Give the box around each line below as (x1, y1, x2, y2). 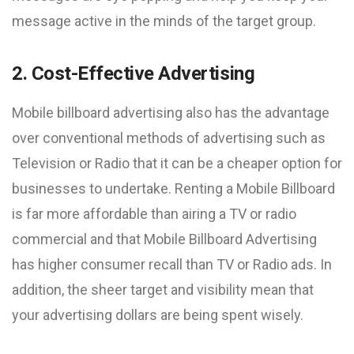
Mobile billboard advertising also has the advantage (12, 104, 330, 121)
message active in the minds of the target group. (12, 13, 316, 29)
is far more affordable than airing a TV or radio (12, 205, 296, 222)
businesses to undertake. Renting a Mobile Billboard (12, 180, 335, 197)
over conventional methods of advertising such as (12, 130, 326, 146)
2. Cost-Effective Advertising (12, 62, 255, 85)
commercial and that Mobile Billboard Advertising (12, 231, 317, 247)
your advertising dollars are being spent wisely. (12, 307, 303, 323)
